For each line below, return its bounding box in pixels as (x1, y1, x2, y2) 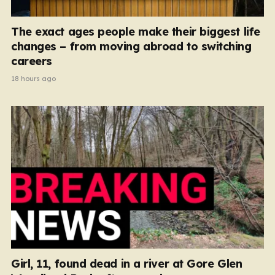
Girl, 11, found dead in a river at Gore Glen (11, 256, 242, 271)
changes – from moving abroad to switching (11, 39, 252, 53)
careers (11, 54, 52, 68)
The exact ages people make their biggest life (11, 25, 260, 39)
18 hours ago (11, 74, 56, 83)
